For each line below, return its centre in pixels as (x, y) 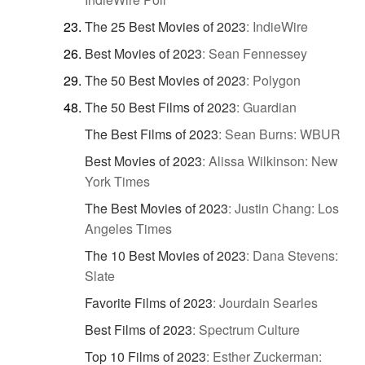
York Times (117, 181)
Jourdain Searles (268, 302)
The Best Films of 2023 (152, 134)
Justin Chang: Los (287, 208)
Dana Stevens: (295, 255)
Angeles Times (128, 228)
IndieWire (280, 26)
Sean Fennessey (258, 53)
